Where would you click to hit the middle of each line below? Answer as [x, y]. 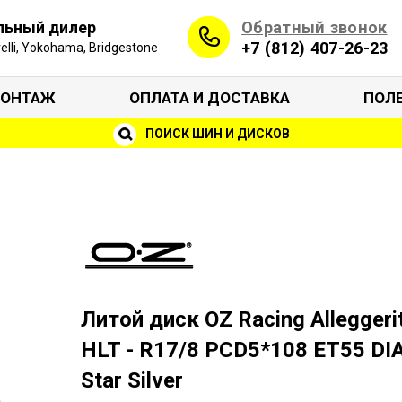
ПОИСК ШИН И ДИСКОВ [216, 134]
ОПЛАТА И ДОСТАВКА [210, 97]
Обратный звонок [315, 27]
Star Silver [131, 380]
